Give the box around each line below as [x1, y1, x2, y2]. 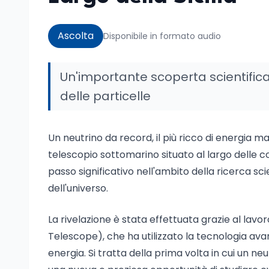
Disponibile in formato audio [103, 30, 221, 42]
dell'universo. [48, 181, 108, 195]
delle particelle [60, 88, 151, 104]
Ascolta [58, 29, 94, 43]
